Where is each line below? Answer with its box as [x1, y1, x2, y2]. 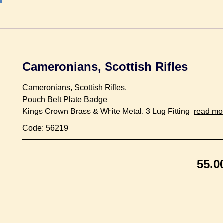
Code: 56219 [22, 123, 68, 132]
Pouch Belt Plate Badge [22, 95, 107, 104]
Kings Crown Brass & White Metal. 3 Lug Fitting [22, 107, 194, 115]
